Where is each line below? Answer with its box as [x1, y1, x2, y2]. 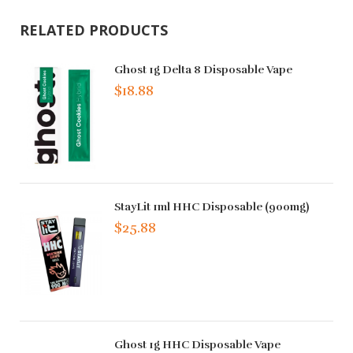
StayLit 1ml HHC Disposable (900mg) [114, 200, 310, 214]
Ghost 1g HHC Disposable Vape [114, 337, 281, 351]
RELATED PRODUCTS [20, 20, 168, 39]
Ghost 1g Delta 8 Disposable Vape [114, 62, 293, 76]
